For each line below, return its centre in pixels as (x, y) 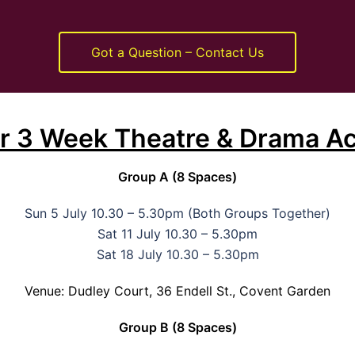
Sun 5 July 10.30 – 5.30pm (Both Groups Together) (177, 213)
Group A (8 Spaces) (177, 176)
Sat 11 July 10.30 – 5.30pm (177, 233)
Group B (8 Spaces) (177, 327)
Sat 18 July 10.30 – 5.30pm (177, 254)
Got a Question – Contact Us (177, 53)
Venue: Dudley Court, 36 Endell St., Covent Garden (177, 290)
